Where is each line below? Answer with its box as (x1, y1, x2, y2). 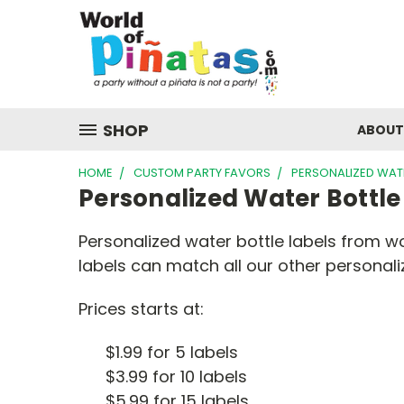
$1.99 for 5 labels (106, 341, 238, 363)
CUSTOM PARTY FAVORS (133, 164, 271, 181)
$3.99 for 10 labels (106, 365, 247, 388)
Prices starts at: (78, 298, 204, 320)
